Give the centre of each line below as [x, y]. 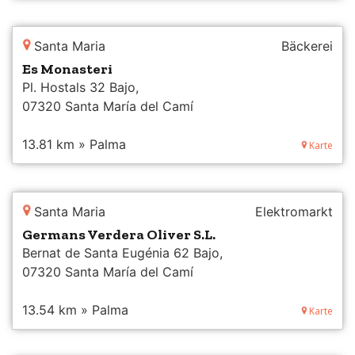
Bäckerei [307, 46]
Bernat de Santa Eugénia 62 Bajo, [122, 252]
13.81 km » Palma [74, 144]
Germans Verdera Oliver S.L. [119, 234]
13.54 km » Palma [75, 309]
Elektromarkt [294, 211]
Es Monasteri [67, 69]
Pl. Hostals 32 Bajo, [80, 87]
